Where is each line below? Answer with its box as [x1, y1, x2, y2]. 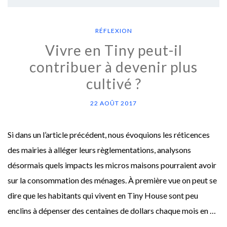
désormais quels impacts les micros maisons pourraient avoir [8, 160, 216, 170]
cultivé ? [86, 75, 141, 93]
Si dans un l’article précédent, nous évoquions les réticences [8, 130, 210, 140]
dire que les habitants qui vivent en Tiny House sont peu [8, 191, 198, 201]
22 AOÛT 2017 [90, 99, 137, 107]
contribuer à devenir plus [29, 58, 198, 76]
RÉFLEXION [95, 27, 132, 35]
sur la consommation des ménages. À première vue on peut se [8, 175, 217, 185]
